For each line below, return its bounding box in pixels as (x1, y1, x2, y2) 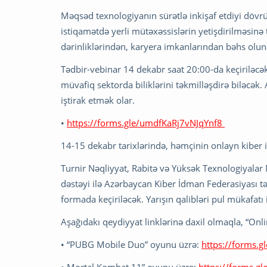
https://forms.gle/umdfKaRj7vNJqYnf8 (67, 117, 225, 129)
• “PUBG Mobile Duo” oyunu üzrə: (61, 238, 201, 251)
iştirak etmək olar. (61, 94, 137, 107)
